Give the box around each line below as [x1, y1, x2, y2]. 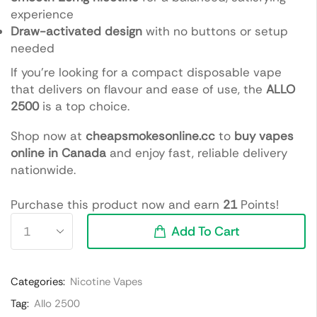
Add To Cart [171, 223, 240, 241]
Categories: [11, 275, 65, 289]
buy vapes [234, 128, 294, 144]
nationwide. [11, 162, 76, 178]
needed [11, 40, 54, 56]
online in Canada [11, 145, 106, 161]
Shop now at [11, 128, 86, 144]
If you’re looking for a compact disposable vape [11, 64, 282, 80]
